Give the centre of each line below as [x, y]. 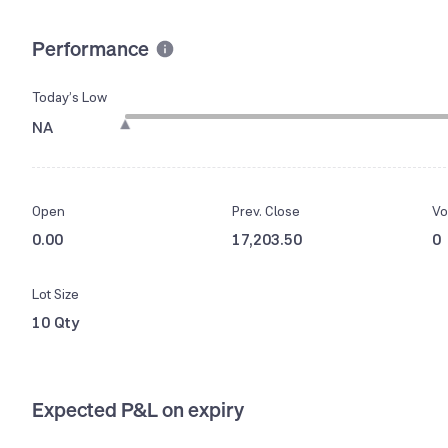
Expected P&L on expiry [138, 410]
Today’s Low [69, 97]
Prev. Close [266, 211]
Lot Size [55, 294]
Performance [90, 48]
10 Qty [56, 323]
